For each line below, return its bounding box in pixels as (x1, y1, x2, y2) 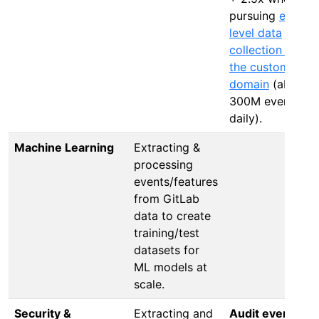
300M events (229, 93, 300, 108)
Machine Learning (14, 140, 114, 155)
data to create (134, 208, 211, 223)
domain (229, 76, 269, 91)
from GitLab (134, 191, 199, 206)
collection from (229, 42, 311, 57)
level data (229, 25, 282, 40)
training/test (134, 225, 199, 240)
